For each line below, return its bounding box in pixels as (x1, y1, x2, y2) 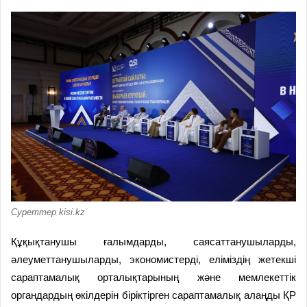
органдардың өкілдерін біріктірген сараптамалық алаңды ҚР (11, 288, 296, 301)
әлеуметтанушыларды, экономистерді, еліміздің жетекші (11, 253, 296, 265)
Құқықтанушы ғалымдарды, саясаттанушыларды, (11, 235, 296, 247)
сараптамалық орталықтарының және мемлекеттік (11, 271, 296, 283)
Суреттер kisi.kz (11, 206, 85, 217)
